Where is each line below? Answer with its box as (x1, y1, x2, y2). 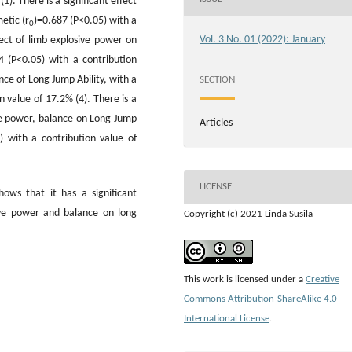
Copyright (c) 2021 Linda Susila (184, 208, 313, 219)
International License (184, 313, 269, 324)
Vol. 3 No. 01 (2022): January (200, 33, 325, 46)
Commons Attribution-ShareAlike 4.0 (184, 293, 337, 304)
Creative (306, 273, 339, 284)
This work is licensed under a (184, 273, 306, 284)
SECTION (200, 75, 235, 86)
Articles (200, 116, 233, 129)
